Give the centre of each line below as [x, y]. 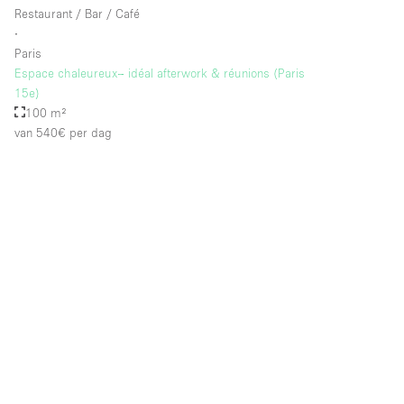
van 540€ [40, 132]
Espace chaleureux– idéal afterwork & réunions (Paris [160, 73]
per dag [89, 132]
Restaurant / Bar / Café [77, 13]
